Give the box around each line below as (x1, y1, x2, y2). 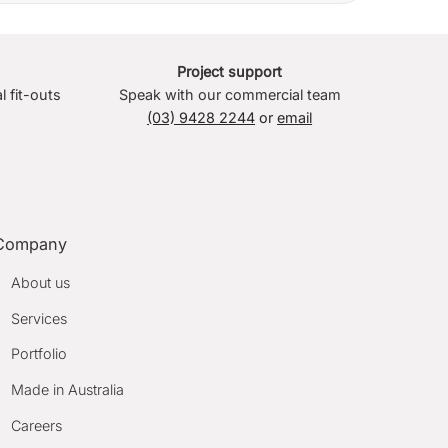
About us (11, 274, 71, 292)
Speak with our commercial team (118, 86, 341, 104)
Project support (177, 63, 283, 81)
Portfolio (11, 345, 68, 363)
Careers (11, 416, 63, 434)
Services (11, 309, 68, 327)
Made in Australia (11, 380, 125, 398)
